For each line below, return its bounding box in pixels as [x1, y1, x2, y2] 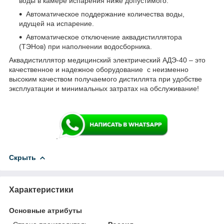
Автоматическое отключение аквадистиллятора [26, 32, 182, 41]
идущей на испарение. [19, 19, 94, 27]
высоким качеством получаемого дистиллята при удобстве [9, 74, 202, 83]
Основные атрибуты [9, 206, 82, 215]
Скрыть [9, 153, 36, 162]
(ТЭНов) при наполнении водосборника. [19, 42, 152, 50]
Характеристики [9, 185, 73, 194]
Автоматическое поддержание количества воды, [26, 9, 184, 18]
